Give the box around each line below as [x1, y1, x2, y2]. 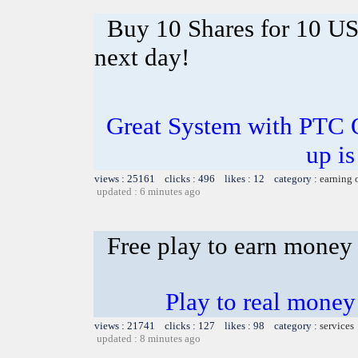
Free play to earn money [107, 231, 352, 260]
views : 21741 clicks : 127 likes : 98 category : [94, 319, 320, 332]
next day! [94, 42, 189, 71]
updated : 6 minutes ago [97, 185, 201, 197]
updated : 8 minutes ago [97, 332, 201, 344]
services [320, 319, 354, 332]
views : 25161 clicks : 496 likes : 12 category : [94, 172, 320, 185]
